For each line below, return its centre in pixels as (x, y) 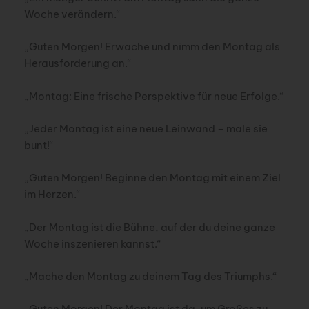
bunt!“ (39, 146)
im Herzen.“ (52, 195)
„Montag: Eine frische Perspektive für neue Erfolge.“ (154, 96)
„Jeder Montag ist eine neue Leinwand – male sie (146, 129)
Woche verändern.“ (72, 14)
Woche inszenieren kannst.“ (92, 243)
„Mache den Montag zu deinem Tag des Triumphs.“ (150, 277)
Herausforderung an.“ (78, 63)
